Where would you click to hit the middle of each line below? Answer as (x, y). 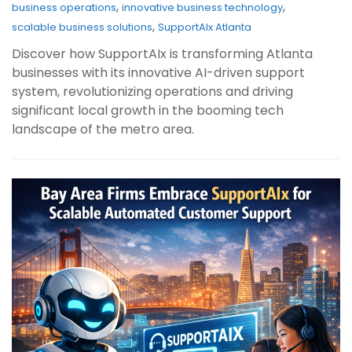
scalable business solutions (82, 27)
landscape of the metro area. (103, 129)
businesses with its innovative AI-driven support (158, 72)
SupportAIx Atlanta (205, 27)
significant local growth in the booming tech (148, 110)
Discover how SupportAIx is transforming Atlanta (162, 53)
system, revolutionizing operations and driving (152, 91)
